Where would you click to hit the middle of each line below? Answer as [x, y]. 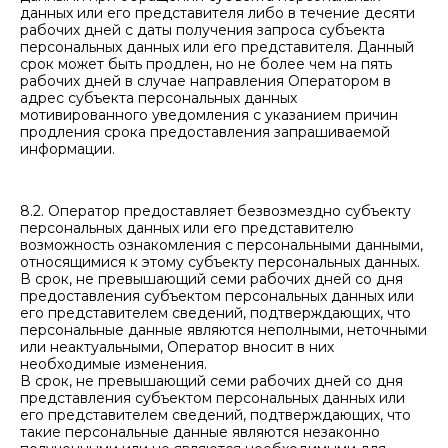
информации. [67, 149]
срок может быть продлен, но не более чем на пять [206, 64]
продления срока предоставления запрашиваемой [205, 132]
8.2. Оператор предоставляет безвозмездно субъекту [215, 211]
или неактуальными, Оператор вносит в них [177, 347]
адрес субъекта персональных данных [158, 98]
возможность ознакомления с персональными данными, [221, 245]
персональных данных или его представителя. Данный [217, 47]
